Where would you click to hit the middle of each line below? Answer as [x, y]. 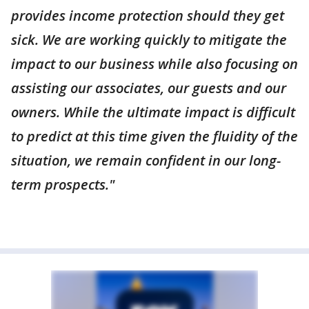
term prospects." [63, 185]
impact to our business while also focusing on [154, 64]
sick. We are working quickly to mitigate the [149, 40]
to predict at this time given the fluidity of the [154, 137]
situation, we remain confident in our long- [146, 161]
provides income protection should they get [148, 16]
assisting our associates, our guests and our [149, 88]
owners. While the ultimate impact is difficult [153, 112]
